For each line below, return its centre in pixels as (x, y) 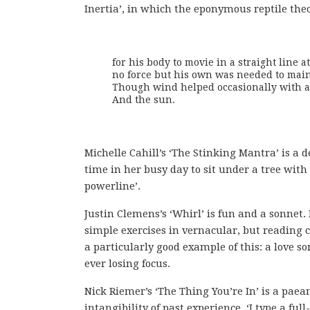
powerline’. (112, 186)
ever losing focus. (127, 264)
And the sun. (144, 100)
